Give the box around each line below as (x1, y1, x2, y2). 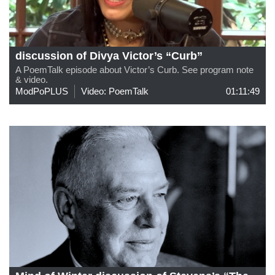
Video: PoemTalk (81, 85, 149, 96)
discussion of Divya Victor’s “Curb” (15, 49, 203, 62)
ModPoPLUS (15, 85, 68, 96)
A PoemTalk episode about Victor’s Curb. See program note (15, 64, 254, 75)
